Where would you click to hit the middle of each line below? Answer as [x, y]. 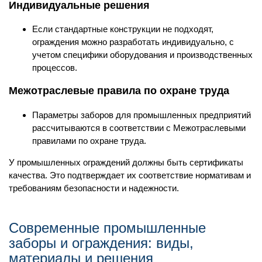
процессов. [55, 68]
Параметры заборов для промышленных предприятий [142, 115]
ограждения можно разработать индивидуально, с [133, 42]
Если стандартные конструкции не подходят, [123, 29]
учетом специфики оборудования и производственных [142, 55]
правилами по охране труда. [89, 140]
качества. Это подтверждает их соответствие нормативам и [130, 175]
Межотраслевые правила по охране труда [119, 91]
